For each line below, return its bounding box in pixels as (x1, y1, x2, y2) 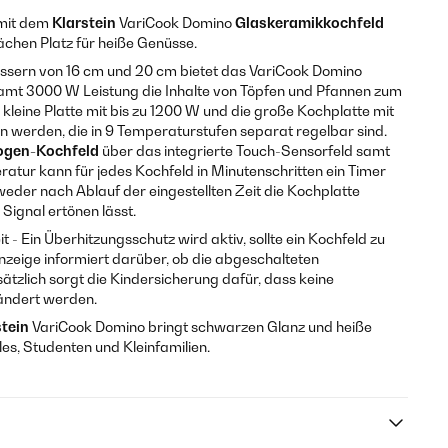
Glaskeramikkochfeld (235, 14, 384, 31)
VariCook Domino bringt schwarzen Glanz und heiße (29, 318, 372, 335)
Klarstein (52, 14, 116, 31)
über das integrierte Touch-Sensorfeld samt (99, 142, 390, 159)
